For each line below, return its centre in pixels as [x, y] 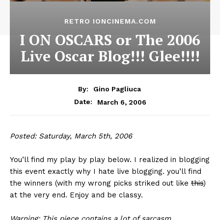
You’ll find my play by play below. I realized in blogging [110, 160]
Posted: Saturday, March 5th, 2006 [71, 136]
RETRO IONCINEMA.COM [110, 21]
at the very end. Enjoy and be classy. [76, 195]
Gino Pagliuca [117, 89]
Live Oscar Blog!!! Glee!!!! [110, 56]
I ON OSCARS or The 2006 [110, 40]
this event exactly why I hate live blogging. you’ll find [106, 172]
